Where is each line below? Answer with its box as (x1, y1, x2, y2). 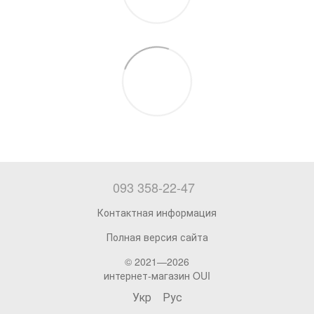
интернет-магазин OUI (104, 268, 210, 282)
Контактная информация (97, 205, 217, 219)
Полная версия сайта (106, 229, 208, 244)
